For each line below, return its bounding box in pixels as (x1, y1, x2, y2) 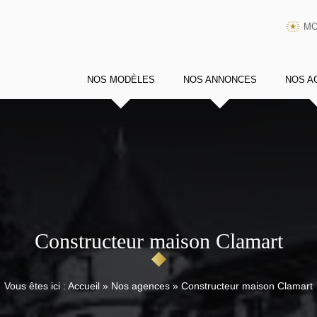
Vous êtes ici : (4, 280, 68, 292)
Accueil (68, 280, 100, 292)
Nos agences (111, 280, 170, 292)
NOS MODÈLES (87, 74, 156, 86)
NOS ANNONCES (183, 74, 258, 86)
